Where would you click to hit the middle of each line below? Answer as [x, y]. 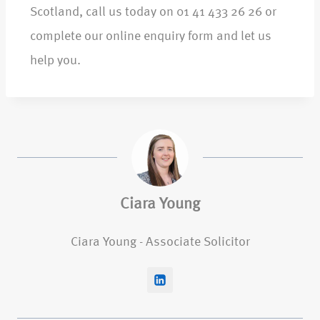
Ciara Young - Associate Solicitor [160, 242]
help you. [55, 61]
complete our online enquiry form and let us [151, 37]
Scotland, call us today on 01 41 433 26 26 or [153, 12]
